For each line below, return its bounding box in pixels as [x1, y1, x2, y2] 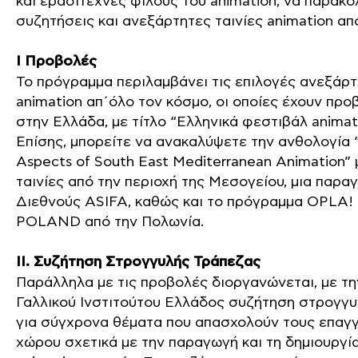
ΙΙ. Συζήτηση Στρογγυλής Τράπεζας [16, 253, 261, 271]
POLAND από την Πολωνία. [16, 213, 204, 230]
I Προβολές [16, 53, 97, 70]
